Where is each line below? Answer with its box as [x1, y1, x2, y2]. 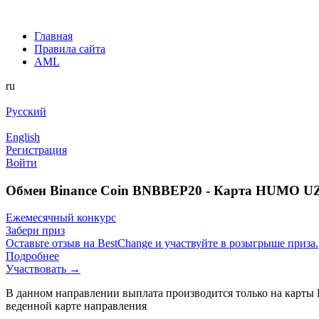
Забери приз [6, 224, 65, 237]
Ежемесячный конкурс [6, 211, 116, 224]
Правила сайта [34, 43, 105, 55]
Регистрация [6, 144, 67, 156]
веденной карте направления [6, 300, 147, 313]
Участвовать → [6, 263, 80, 276]
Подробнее [6, 250, 59, 263]
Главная [34, 30, 73, 42]
